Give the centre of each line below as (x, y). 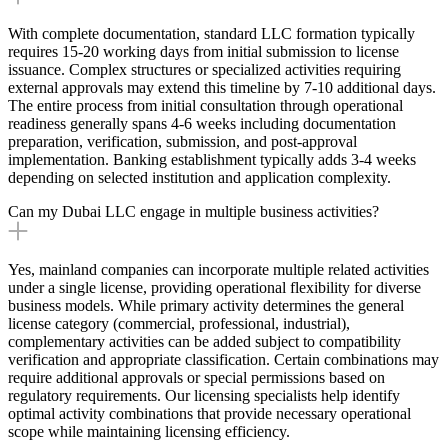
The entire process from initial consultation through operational (205, 105)
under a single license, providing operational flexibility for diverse (214, 287)
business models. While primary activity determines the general (206, 305)
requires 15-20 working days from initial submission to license (203, 51)
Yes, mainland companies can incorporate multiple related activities (218, 269)
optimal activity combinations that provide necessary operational (209, 413)
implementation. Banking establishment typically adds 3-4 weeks (212, 159)
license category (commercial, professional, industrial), (179, 323)
